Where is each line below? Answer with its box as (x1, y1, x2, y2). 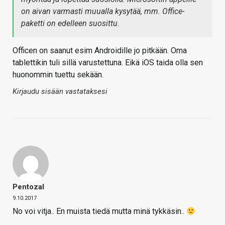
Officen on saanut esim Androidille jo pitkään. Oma (13, 46, 187, 56)
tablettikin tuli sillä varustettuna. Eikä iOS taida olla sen (13, 58, 203, 68)
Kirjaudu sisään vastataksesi (13, 87, 107, 96)
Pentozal (13, 182, 44, 192)
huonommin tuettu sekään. (13, 70, 103, 80)
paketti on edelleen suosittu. (21, 19, 120, 29)
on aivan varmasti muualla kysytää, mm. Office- (21, 7, 184, 17)
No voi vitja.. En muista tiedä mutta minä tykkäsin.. (13, 206, 186, 216)
